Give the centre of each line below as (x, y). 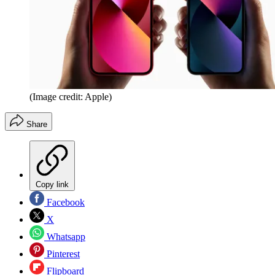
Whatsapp (65, 237)
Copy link (52, 185)
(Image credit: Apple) (71, 97)
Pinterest (62, 254)
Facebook (64, 203)
